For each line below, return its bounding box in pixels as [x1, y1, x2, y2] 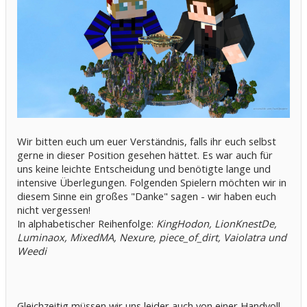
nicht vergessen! [17, 202, 90, 217]
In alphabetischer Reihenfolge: [17, 216, 156, 230]
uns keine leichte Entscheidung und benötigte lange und [17, 161, 271, 175]
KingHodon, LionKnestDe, [156, 216, 277, 230]
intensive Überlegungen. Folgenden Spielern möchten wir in [17, 175, 286, 189]
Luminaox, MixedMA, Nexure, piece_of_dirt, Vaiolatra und [17, 230, 286, 244]
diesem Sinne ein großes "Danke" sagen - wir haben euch [17, 188, 276, 203]
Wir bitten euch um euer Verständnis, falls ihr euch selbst [17, 134, 276, 148]
